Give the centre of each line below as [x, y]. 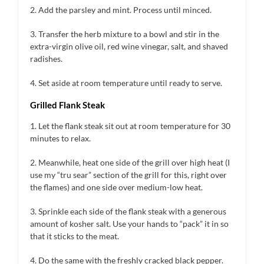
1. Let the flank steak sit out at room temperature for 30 [130, 126]
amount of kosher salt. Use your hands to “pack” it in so [129, 223]
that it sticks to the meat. [75, 236]
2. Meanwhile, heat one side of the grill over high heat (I [130, 162]
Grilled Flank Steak [67, 105]
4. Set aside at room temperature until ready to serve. [126, 82]
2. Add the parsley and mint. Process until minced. [121, 9]
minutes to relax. [60, 138]
